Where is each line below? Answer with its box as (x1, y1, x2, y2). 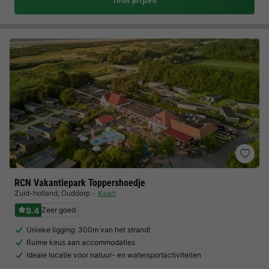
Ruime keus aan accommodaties (26, 238, 135, 247)
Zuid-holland (14, 189, 58, 198)
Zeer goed (41, 205, 76, 214)
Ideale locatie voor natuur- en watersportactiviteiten (26, 250, 201, 259)
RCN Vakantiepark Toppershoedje (14, 177, 145, 189)
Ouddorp (61, 189, 90, 198)
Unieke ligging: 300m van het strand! (26, 225, 150, 234)
